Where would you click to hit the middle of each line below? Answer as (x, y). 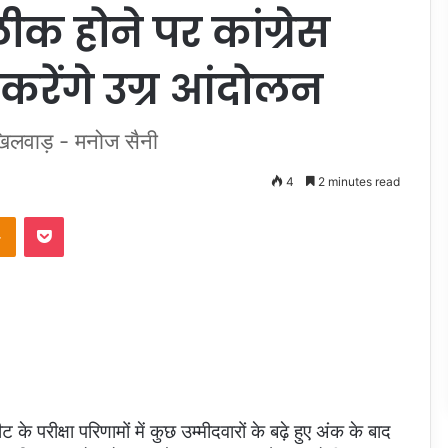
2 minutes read (357, 181)
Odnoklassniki (58, 215)
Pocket (84, 215)
